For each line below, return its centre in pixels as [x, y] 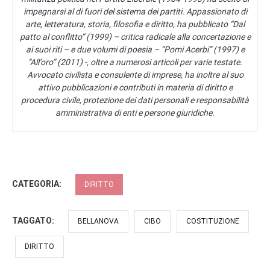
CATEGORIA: [38, 184]
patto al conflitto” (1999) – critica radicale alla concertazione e [135, 36]
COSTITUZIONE [213, 221]
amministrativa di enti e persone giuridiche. [135, 112]
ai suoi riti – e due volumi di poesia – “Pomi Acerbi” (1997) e [135, 49]
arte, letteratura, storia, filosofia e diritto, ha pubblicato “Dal [135, 24]
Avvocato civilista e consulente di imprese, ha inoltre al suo [135, 74]
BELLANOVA [98, 221]
